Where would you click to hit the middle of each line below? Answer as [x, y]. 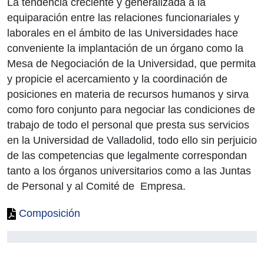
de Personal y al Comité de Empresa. [96, 186]
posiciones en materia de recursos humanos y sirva [128, 94]
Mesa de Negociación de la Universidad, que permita [131, 63]
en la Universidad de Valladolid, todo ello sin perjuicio [132, 140]
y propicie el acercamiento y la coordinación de [117, 79]
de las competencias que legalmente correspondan [127, 155]
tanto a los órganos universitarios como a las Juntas [129, 171]
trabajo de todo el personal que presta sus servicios [128, 125]
